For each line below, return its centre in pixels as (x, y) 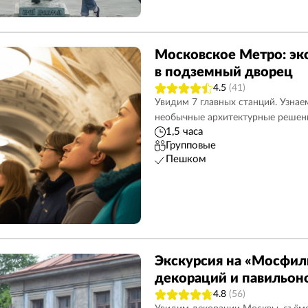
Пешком (186, 159)
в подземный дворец (223, 72)
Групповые (190, 145)
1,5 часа (184, 132)
